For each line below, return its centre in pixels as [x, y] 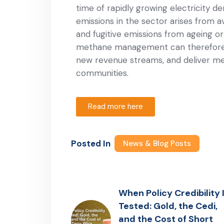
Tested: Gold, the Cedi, [168, 206]
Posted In [91, 143]
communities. [102, 73]
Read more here [115, 106]
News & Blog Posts [157, 143]
